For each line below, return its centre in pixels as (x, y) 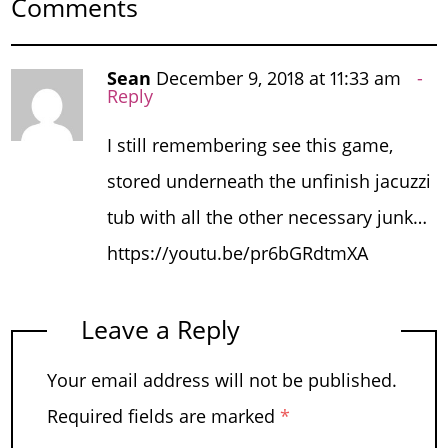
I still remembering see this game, (249, 145)
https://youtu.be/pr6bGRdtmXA (237, 253)
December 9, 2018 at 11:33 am (278, 77)
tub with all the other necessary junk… (266, 217)
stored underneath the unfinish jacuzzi (268, 181)
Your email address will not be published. (222, 380)
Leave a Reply (160, 329)
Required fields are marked (163, 416)
